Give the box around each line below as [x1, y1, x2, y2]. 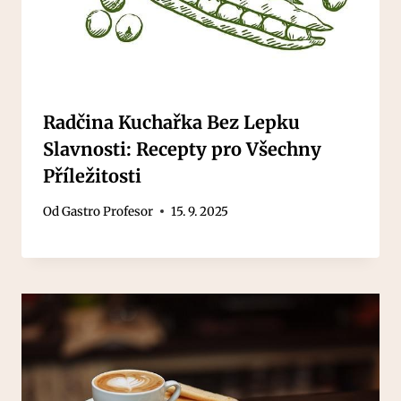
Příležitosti [43, 165, 141, 188]
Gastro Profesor [62, 203, 154, 219]
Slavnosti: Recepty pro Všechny [43, 138, 321, 161]
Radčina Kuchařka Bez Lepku [43, 111, 300, 134]
